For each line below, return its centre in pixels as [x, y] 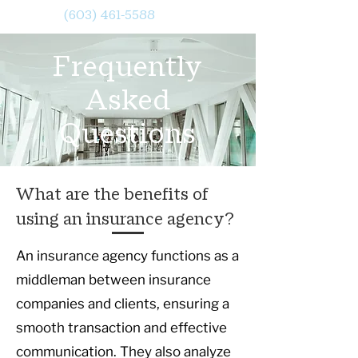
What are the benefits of [112, 195]
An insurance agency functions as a [127, 256]
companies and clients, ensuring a [123, 304]
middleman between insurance [113, 280]
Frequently [127, 66]
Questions [127, 133]
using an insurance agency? [125, 220]
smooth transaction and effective [121, 328]
